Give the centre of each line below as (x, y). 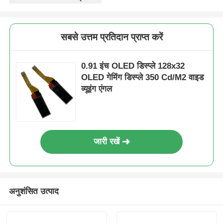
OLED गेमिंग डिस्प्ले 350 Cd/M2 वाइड (143, 78)
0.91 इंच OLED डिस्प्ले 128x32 (133, 66)
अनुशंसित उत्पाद (34, 191)
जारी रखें (107, 142)
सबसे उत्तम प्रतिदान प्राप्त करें (111, 37)
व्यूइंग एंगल (97, 89)
